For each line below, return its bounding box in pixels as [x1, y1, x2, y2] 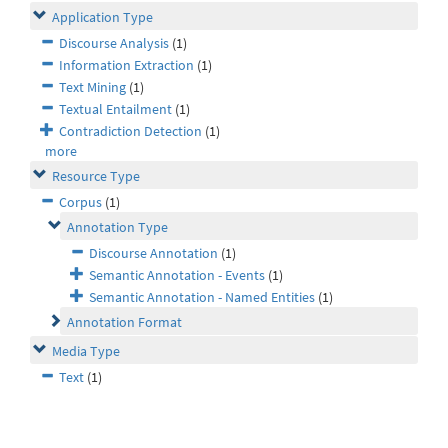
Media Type [52, 342, 120, 361]
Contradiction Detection [59, 122, 202, 141]
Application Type [52, 8, 153, 27]
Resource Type [52, 167, 140, 186]
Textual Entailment [59, 100, 172, 119]
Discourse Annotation [89, 244, 218, 263]
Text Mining [59, 78, 126, 97]
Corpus [59, 193, 102, 212]
